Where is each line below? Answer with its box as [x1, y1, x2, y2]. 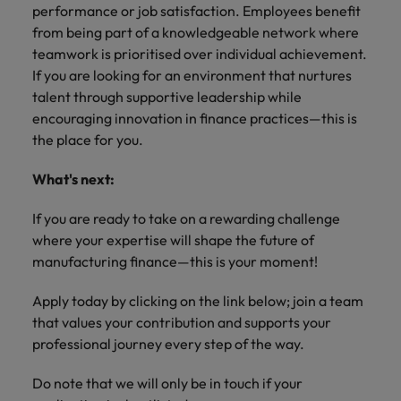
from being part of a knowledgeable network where [32, 23, 359, 41]
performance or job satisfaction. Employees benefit [32, 2, 361, 20]
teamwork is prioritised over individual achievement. [32, 45, 367, 63]
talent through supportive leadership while [32, 88, 302, 106]
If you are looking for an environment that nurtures [32, 66, 352, 84]
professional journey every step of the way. [32, 335, 304, 353]
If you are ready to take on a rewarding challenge [32, 209, 340, 227]
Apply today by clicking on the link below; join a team [32, 292, 363, 310]
